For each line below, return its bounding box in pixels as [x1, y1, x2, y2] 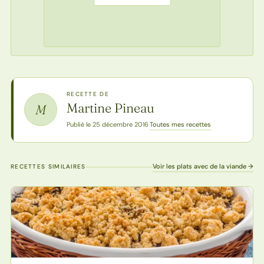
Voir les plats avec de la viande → [153, 161, 254, 170]
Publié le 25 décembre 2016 [66, 120, 148, 129]
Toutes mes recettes [149, 120, 211, 128]
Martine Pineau [66, 99, 154, 116]
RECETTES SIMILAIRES [10, 162, 86, 170]
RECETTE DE [66, 90, 109, 98]
